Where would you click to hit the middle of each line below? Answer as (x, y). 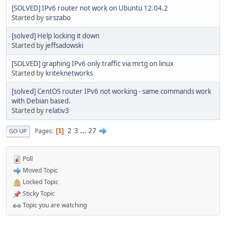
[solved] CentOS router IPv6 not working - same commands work (111, 92)
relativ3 (57, 111)
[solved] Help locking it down (55, 36)
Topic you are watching (54, 205)
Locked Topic (40, 182)
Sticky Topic (38, 194)
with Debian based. (41, 101)
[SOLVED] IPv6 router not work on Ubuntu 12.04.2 (90, 8)
